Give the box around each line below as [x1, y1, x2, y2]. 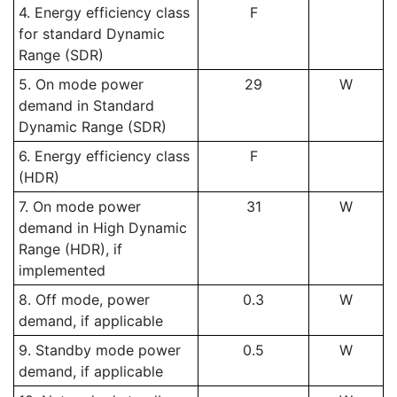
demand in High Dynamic [18, 219, 187, 237]
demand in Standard [18, 97, 154, 114]
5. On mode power [18, 75, 144, 93]
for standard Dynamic [18, 25, 165, 43]
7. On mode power [18, 198, 141, 215]
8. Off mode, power [18, 291, 150, 308]
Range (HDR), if [18, 240, 122, 258]
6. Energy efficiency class [18, 147, 190, 165]
